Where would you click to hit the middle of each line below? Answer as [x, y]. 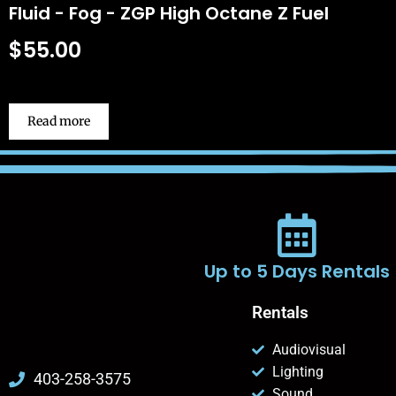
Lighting [297, 372]
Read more [58, 122]
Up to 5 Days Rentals [297, 272]
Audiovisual [308, 350]
